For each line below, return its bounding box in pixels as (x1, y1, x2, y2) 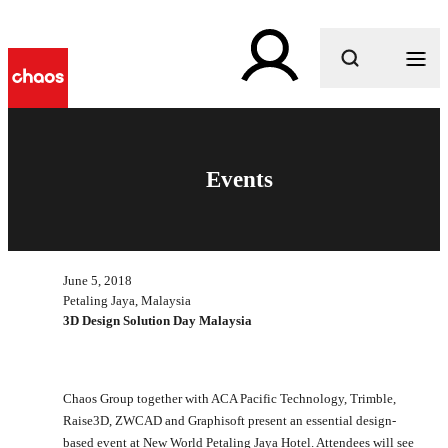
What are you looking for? (149, 104, 329, 123)
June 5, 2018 (63, 272, 132, 288)
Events (205, 166, 273, 193)
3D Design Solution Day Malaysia (63, 312, 252, 328)
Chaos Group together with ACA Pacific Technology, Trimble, (63, 390, 396, 406)
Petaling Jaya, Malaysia (63, 292, 191, 308)
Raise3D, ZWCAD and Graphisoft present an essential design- (63, 412, 396, 428)
